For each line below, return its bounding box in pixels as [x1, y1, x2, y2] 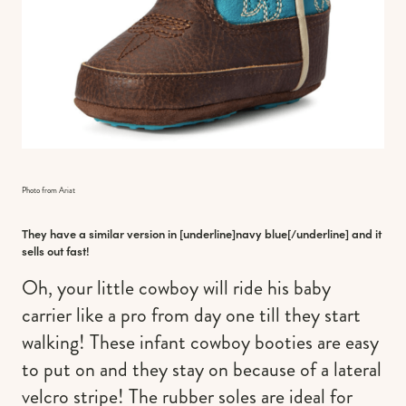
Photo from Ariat [22, 185, 75, 197]
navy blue [236, 226, 287, 242]
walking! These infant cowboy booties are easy [22, 327, 379, 356]
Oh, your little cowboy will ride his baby [22, 273, 331, 302]
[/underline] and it [287, 226, 382, 242]
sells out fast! [22, 243, 90, 259]
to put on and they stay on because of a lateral [22, 354, 382, 383]
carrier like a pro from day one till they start [22, 300, 361, 329]
